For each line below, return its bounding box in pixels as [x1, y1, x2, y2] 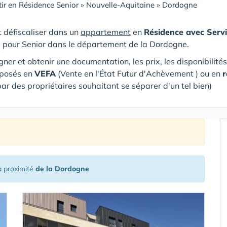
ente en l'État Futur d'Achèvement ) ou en [65, 68, 222, 79]
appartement [81, 27, 131, 37]
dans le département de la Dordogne [48, 39, 187, 49]
